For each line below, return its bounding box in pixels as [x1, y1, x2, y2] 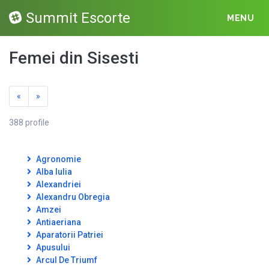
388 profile [9, 118, 49, 127]
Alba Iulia [34, 167, 72, 177]
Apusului [34, 243, 70, 252]
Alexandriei [34, 180, 81, 189]
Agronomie [34, 154, 81, 164]
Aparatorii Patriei [34, 230, 103, 240]
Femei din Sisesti [9, 48, 139, 68]
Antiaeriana [34, 217, 81, 227]
